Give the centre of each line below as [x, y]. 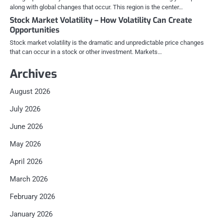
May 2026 [25, 144]
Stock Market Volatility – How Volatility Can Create [101, 20]
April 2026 [26, 162]
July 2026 [25, 109]
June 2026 [26, 127]
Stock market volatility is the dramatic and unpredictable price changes [107, 43]
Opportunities [35, 30]
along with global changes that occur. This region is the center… [96, 7]
